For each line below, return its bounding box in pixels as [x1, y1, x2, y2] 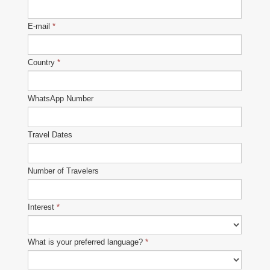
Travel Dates [28, 130, 73, 140]
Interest [28, 202, 55, 212]
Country [28, 58, 55, 67]
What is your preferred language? [28, 237, 143, 247]
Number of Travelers [28, 166, 99, 176]
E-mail [28, 22, 51, 31]
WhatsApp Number [28, 94, 94, 104]
